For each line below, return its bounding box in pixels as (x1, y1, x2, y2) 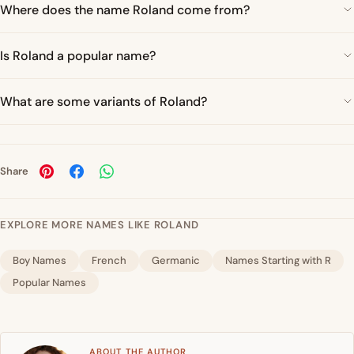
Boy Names (13, 253, 66, 267)
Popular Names (13, 275, 86, 289)
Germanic (152, 253, 200, 267)
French (92, 253, 126, 267)
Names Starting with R (225, 253, 331, 267)
